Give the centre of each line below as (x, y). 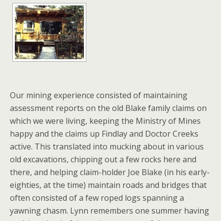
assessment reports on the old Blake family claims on (108, 108)
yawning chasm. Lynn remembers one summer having (110, 211)
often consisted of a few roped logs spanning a (97, 198)
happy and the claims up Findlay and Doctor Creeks (104, 134)
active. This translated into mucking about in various (107, 147)
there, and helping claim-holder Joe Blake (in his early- (110, 172)
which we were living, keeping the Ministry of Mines (105, 121)
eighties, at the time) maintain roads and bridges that (108, 185)
